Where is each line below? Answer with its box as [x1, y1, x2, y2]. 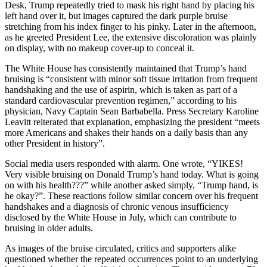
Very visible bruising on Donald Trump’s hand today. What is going [5, 169, 259, 180]
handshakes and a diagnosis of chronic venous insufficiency [5, 201, 229, 212]
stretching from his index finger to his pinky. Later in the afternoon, [5, 21, 256, 32]
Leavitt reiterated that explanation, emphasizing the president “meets [5, 117, 260, 128]
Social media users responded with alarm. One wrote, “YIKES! [5, 159, 243, 169]
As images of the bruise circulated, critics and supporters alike [5, 243, 236, 254]
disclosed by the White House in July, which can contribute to [5, 212, 237, 223]
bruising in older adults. [5, 223, 93, 234]
